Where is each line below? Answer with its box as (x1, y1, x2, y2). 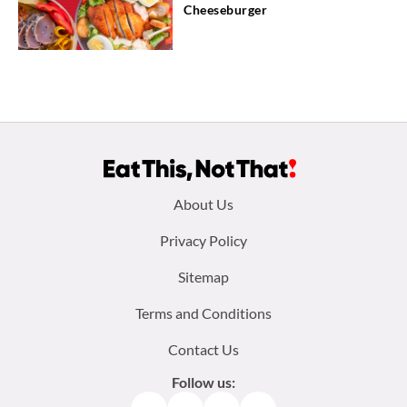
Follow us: (172, 372, 235, 391)
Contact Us (168, 340, 239, 358)
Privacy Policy (160, 231, 247, 249)
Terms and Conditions (135, 303, 272, 322)
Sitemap (178, 267, 229, 285)
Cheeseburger (184, 2, 267, 18)
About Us (174, 194, 233, 213)
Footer (14, 185, 110, 226)
